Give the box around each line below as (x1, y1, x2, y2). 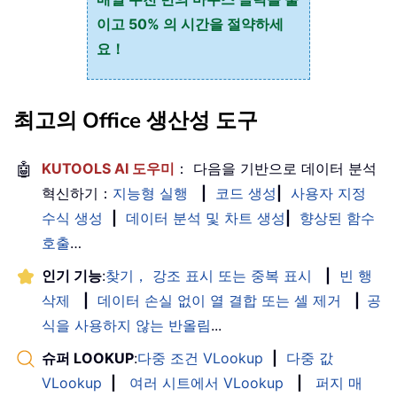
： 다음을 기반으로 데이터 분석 (175, 159, 377, 177)
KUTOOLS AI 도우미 (42, 159, 175, 177)
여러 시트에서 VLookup (129, 373, 284, 392)
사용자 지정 (291, 183, 366, 202)
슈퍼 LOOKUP (42, 348, 134, 367)
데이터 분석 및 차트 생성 (126, 208, 285, 227)
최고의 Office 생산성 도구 (13, 105, 258, 135)
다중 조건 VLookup (137, 348, 263, 367)
